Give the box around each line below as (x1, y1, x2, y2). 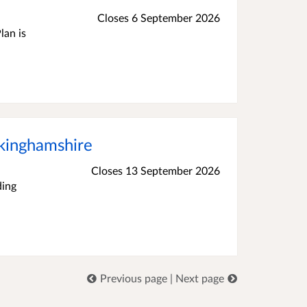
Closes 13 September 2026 (91, 164, 220, 177)
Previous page (100, 271, 168, 284)
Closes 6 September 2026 (97, 11, 220, 24)
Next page (175, 271, 225, 284)
